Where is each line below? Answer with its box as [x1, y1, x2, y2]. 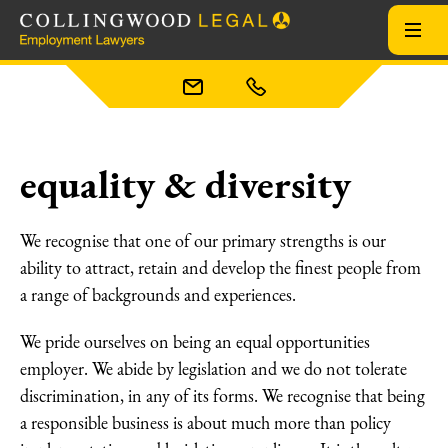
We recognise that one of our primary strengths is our [20, 229, 386, 253]
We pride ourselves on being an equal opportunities [20, 330, 370, 354]
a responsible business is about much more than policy [20, 411, 391, 435]
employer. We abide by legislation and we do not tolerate [20, 357, 407, 381]
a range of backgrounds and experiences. [20, 283, 296, 307]
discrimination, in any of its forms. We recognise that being [20, 384, 425, 408]
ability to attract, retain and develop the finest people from [20, 256, 421, 280]
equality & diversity [20, 157, 351, 211]
